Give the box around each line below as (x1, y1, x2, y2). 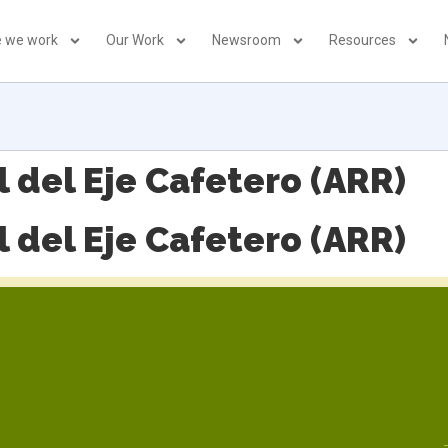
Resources (329, 32, 397, 49)
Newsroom (212, 32, 282, 49)
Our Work (106, 32, 165, 49)
